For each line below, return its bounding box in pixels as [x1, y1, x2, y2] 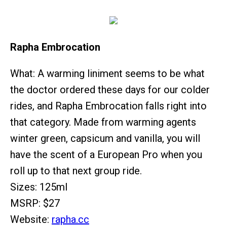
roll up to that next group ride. [10, 165, 142, 177]
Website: [10, 213, 52, 225]
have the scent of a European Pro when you [10, 148, 202, 161]
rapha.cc [52, 213, 89, 225]
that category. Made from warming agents [10, 116, 196, 128]
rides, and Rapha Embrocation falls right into [10, 100, 207, 112]
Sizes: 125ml [10, 181, 67, 193]
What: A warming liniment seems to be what [10, 67, 205, 80]
